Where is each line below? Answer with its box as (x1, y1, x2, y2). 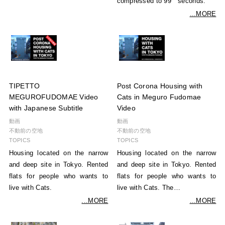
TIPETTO (9, 82, 40, 90)
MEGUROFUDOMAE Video (9, 93, 98, 101)
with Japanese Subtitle (9, 104, 83, 113)
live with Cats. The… (117, 184, 180, 192)
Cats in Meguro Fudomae (117, 93, 201, 101)
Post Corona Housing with (117, 82, 203, 90)
